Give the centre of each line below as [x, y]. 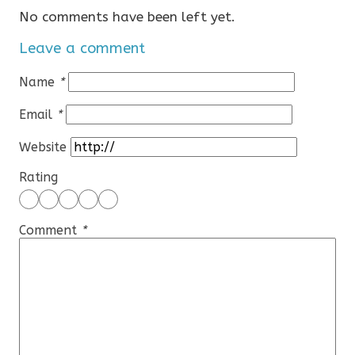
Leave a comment [82, 48]
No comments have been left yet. [128, 17]
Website [43, 147]
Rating [39, 177]
